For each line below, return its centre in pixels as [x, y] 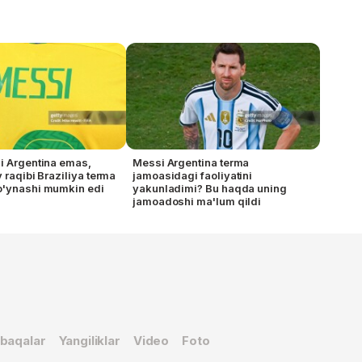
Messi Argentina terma [191, 162]
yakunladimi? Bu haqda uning [210, 188]
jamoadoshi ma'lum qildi [197, 201]
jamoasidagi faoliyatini [193, 175]
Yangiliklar [89, 341]
